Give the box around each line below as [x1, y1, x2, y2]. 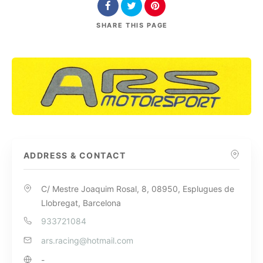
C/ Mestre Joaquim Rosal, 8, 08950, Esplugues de [41, 184, 234, 194]
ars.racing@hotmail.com [41, 235, 133, 246]
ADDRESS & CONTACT [23, 150, 126, 161]
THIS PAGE [126, 21, 168, 29]
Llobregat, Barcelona [41, 198, 121, 208]
